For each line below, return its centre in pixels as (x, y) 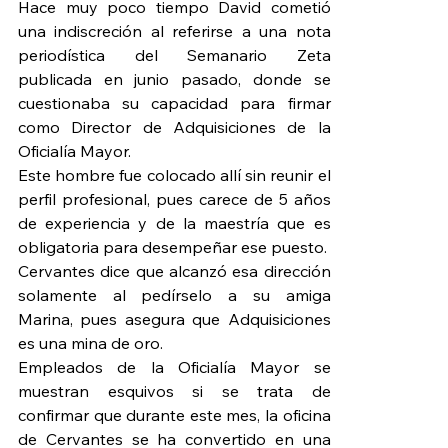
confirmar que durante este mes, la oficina (174, 415)
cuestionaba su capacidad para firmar (174, 103)
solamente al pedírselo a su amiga (174, 295)
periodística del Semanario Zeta (174, 55)
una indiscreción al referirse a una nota (174, 31)
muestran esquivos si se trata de (174, 391)
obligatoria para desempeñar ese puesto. (172, 247)
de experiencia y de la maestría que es (174, 223)
